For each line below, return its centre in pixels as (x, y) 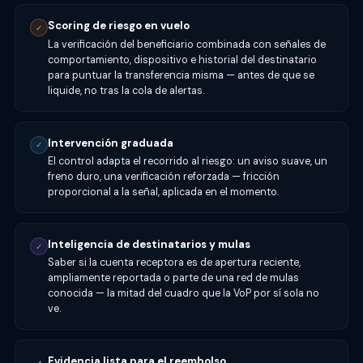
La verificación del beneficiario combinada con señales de (186, 44)
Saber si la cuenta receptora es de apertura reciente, (174, 263)
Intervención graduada (110, 143)
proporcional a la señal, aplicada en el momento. (163, 192)
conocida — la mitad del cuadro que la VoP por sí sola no (183, 293)
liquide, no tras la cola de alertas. (126, 90)
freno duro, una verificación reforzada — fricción (163, 177)
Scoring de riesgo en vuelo (118, 26)
